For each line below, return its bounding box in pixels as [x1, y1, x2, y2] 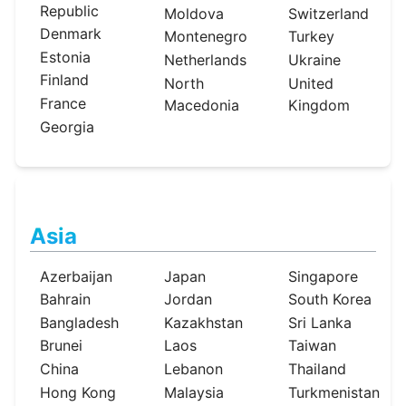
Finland [40, 71, 89, 90]
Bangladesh [40, 313, 119, 332]
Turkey [288, 27, 335, 46]
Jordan [164, 290, 213, 309]
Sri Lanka [288, 313, 353, 332]
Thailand [288, 360, 347, 379]
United [288, 73, 334, 92]
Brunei [40, 336, 82, 355]
